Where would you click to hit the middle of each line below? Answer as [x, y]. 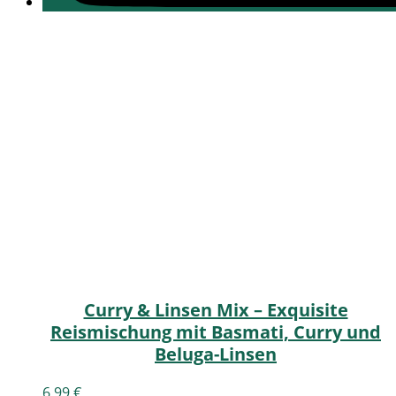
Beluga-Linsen [216, 354]
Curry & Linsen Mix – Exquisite [216, 310]
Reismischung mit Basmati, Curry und [216, 332]
